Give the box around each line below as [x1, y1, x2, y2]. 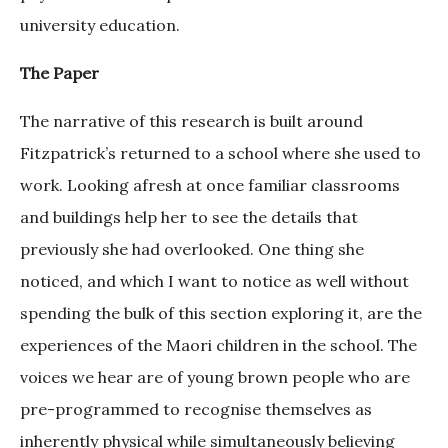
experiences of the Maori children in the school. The [20, 335, 417, 356]
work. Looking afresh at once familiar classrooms [20, 175, 400, 196]
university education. [20, 15, 184, 36]
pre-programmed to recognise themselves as [20, 399, 372, 420]
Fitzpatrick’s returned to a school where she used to [20, 143, 421, 164]
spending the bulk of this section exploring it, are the [20, 303, 422, 324]
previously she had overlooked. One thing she [20, 239, 364, 260]
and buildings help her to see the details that [20, 207, 358, 228]
